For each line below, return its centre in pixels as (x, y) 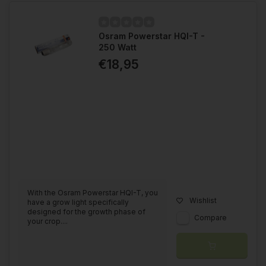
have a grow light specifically (78, 202)
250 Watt (118, 47)
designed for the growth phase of (86, 212)
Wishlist (203, 201)
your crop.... (47, 221)
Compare (210, 218)
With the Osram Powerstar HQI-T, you (93, 193)
